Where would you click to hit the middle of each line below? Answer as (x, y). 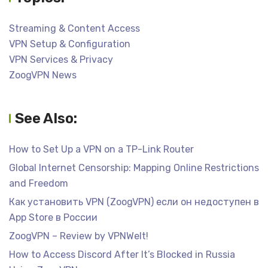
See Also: (46, 118)
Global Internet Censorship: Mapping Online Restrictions (134, 167)
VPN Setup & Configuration (70, 44)
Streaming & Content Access (74, 28)
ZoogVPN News (43, 75)
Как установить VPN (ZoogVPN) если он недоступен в (134, 202)
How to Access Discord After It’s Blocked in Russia (122, 254)
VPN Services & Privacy (61, 59)
